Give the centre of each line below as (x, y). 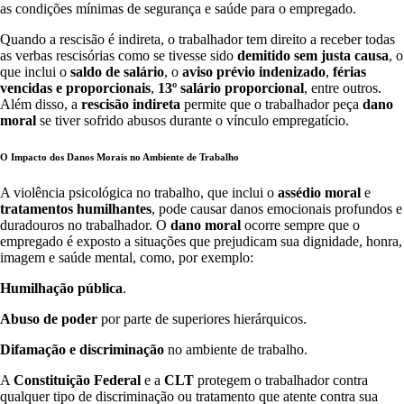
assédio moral (319, 193)
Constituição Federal (77, 381)
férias (349, 72)
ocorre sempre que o (300, 225)
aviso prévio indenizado (254, 72)
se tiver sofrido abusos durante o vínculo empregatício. (193, 121)
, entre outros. (343, 88)
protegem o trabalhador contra (281, 381)
